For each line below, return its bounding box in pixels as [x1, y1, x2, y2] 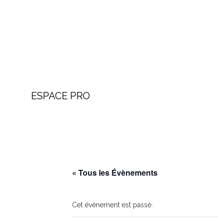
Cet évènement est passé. [72, 201, 153, 209]
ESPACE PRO [31, 90, 90, 102]
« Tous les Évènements [72, 167, 158, 178]
